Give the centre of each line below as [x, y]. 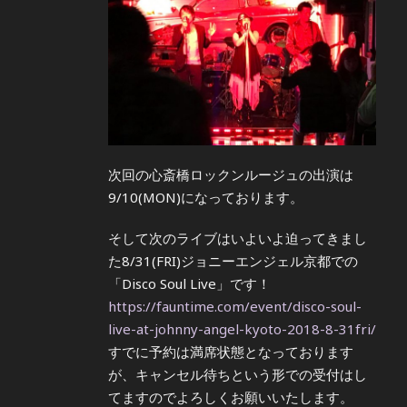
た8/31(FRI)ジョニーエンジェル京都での [233, 260]
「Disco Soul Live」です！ [189, 283]
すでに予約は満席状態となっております [231, 351]
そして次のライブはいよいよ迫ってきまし [238, 238]
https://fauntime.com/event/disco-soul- [235, 306]
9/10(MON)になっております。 [206, 197]
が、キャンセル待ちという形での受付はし [238, 374]
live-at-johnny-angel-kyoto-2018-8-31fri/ [242, 328]
